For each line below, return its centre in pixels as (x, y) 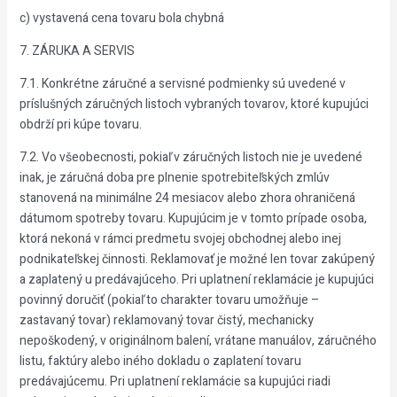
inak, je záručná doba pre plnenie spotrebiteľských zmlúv (174, 178)
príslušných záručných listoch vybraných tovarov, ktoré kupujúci (194, 104)
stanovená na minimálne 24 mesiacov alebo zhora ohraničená (187, 198)
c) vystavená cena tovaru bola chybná (121, 18)
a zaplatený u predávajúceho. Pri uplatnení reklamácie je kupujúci (196, 280)
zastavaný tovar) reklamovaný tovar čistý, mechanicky (166, 320)
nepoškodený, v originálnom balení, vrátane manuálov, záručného (198, 341)
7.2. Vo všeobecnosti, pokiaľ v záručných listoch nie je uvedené (191, 157)
